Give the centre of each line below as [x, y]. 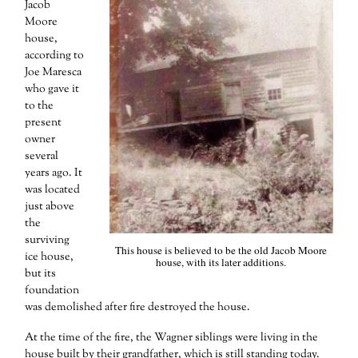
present [44, 123]
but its [41, 274]
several [42, 157]
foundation [52, 291]
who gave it [52, 90]
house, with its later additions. [221, 263]
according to [55, 56]
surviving [48, 241]
